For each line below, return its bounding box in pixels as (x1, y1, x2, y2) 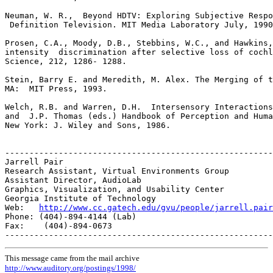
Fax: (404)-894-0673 (5, 221, 112, 231)
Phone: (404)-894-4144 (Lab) (5, 212, 136, 222)
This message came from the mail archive (5, 253, 140, 263)
